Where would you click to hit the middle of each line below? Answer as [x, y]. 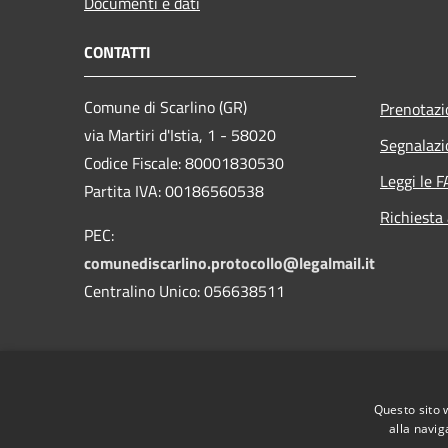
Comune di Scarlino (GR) [165, 106]
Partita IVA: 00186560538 [174, 190]
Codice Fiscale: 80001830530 [184, 162]
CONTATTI [117, 51]
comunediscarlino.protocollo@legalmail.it [229, 262]
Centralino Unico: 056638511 [184, 290]
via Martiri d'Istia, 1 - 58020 [182, 134]
